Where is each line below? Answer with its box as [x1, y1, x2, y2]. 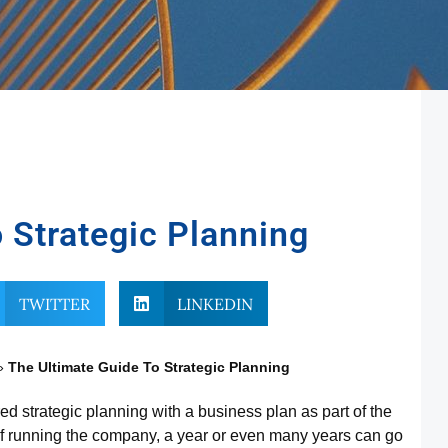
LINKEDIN [177, 293, 254, 314]
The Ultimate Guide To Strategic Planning [8, 360, 290, 375]
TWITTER [18, 293, 90, 314]
